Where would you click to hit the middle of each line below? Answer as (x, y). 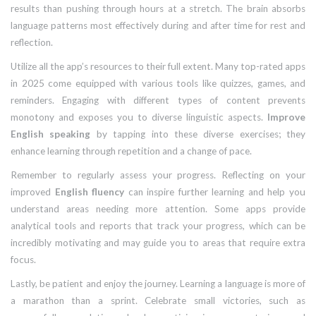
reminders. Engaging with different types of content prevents (158, 101)
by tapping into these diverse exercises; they (198, 134)
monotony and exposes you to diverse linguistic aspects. (139, 117)
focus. (23, 260)
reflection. (32, 43)
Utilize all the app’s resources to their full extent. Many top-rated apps (158, 67)
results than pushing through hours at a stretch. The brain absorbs (158, 9)
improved (33, 192)
